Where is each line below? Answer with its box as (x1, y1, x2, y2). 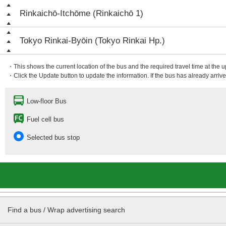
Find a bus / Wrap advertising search (8, 206, 125, 214)
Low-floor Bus (27, 97, 67, 105)
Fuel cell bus (27, 116, 64, 123)
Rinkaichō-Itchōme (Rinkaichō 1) (20, 9, 143, 18)
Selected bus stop (27, 134, 80, 141)
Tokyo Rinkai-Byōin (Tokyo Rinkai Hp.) (20, 36, 165, 45)
